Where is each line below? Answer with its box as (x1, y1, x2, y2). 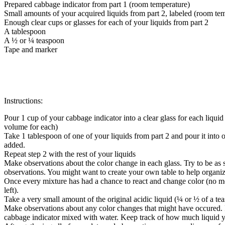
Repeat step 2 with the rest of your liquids (4, 149, 136, 158)
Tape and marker (4, 45, 57, 54)
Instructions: (4, 96, 43, 105)
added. (4, 140, 25, 149)
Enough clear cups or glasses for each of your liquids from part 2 (4, 18, 208, 27)
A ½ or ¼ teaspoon (4, 36, 64, 45)
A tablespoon (4, 27, 46, 36)
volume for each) (4, 122, 58, 131)
